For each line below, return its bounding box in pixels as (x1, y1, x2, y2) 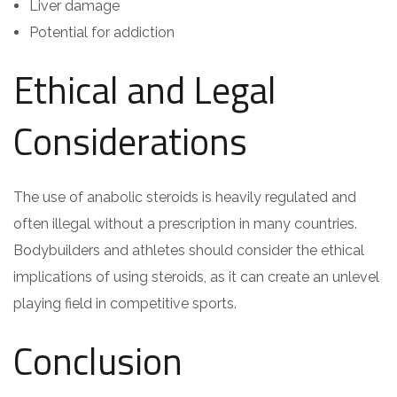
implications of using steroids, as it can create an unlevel (13, 268, 379, 285)
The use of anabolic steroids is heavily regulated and (13, 188, 356, 206)
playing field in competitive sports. (13, 294, 237, 312)
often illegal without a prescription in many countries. (13, 214, 357, 232)
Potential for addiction (29, 23, 175, 41)
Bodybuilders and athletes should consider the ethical (13, 241, 364, 259)
